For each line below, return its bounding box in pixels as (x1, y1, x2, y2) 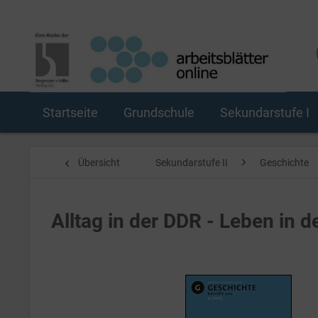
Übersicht (78, 157, 120, 168)
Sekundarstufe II (155, 157, 228, 168)
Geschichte (260, 157, 309, 168)
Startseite (43, 105, 98, 120)
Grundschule (124, 105, 194, 120)
